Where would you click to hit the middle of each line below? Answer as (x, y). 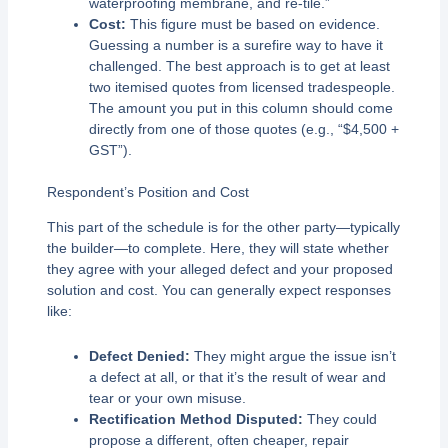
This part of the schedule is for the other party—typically (223, 226)
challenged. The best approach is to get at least (239, 65)
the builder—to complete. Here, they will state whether (217, 247)
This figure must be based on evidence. (252, 23)
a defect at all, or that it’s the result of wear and (237, 377)
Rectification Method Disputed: (195, 419)
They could (339, 419)
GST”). (110, 149)
